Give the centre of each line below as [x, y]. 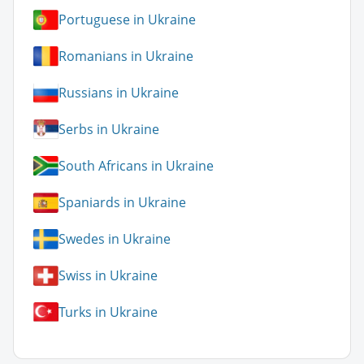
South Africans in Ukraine [136, 166]
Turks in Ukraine [108, 312]
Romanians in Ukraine [126, 56]
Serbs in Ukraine [109, 130]
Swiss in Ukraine [108, 276]
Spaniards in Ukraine [122, 203]
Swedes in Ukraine [115, 239]
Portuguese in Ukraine [127, 20]
